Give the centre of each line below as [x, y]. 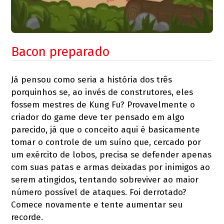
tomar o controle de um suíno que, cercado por [106, 142]
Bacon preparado [60, 52]
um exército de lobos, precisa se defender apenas [111, 155]
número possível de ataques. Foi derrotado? [99, 192]
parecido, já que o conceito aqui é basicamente [106, 130]
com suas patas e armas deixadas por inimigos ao [111, 167]
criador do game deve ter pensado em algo [98, 117]
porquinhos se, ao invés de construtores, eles [102, 92]
